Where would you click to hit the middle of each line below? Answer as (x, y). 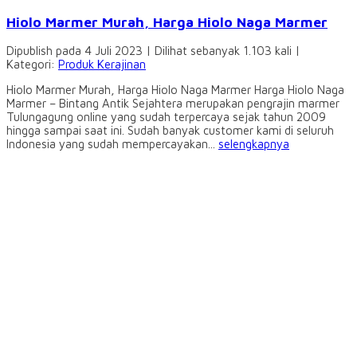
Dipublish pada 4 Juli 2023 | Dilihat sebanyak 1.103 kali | (153, 51)
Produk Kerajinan (102, 65)
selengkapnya (254, 144)
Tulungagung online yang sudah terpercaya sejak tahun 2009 (166, 117)
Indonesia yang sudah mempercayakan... (112, 144)
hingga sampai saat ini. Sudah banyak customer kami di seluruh (170, 131)
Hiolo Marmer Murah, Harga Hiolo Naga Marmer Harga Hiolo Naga (175, 90)
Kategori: (32, 65)
